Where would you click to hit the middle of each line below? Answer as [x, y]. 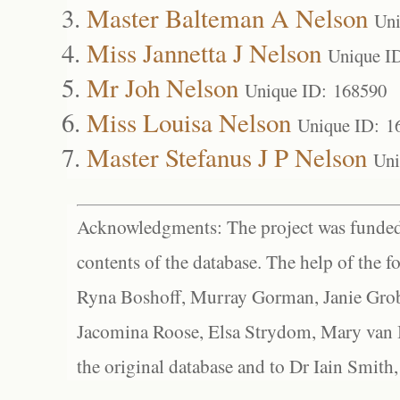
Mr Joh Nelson [162, 87]
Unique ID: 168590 [316, 90]
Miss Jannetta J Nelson [204, 52]
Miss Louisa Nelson [189, 122]
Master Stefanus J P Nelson [227, 157]
